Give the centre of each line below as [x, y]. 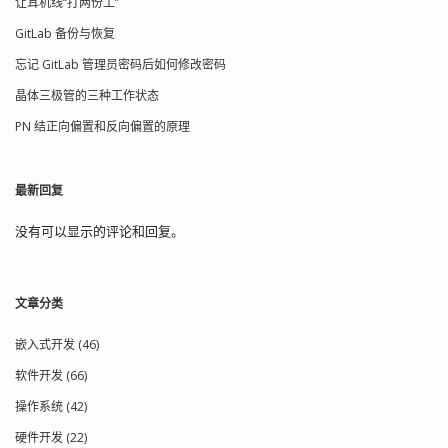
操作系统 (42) [51, 407]
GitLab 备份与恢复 [65, 34]
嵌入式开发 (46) [57, 345]
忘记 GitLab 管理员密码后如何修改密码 [120, 65]
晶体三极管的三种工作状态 [87, 96]
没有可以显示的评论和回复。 [99, 231]
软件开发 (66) [51, 376]
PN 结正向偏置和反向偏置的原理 [102, 127]
